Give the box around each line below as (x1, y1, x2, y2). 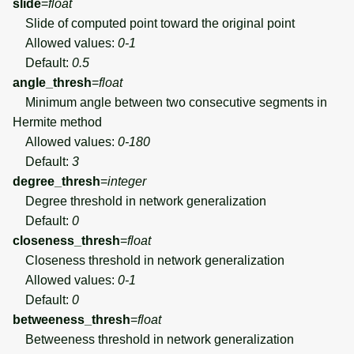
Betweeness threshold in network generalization (13, 332, 294, 346)
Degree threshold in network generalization (13, 194, 266, 208)
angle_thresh (13, 75, 92, 89)
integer (107, 174, 146, 188)
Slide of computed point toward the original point (13, 16, 295, 30)
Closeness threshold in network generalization (13, 253, 284, 267)
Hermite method (13, 115, 102, 129)
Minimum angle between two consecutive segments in (13, 95, 327, 109)
